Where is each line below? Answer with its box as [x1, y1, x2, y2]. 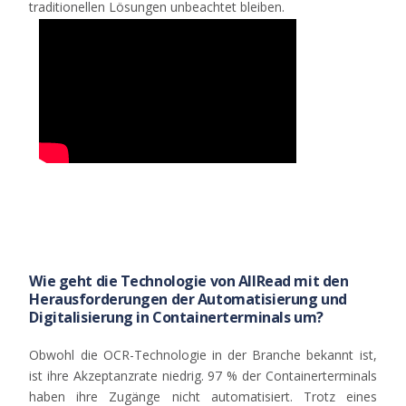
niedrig [161, 367, 201, 385]
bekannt [306, 346, 354, 364]
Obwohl [29, 346, 75, 364]
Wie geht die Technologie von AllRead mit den [29, 271, 349, 292]
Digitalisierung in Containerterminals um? [29, 307, 324, 328]
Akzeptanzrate [72, 367, 158, 385]
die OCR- [74, 346, 134, 364]
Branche [252, 346, 302, 364]
